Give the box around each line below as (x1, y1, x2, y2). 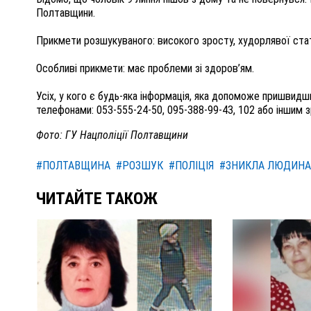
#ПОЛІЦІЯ (169, 159, 214, 173)
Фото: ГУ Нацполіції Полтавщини (36, 128, 188, 142)
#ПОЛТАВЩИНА (36, 159, 110, 173)
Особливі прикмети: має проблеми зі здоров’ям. (36, 62, 254, 76)
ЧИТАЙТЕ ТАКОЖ (36, 189, 158, 209)
